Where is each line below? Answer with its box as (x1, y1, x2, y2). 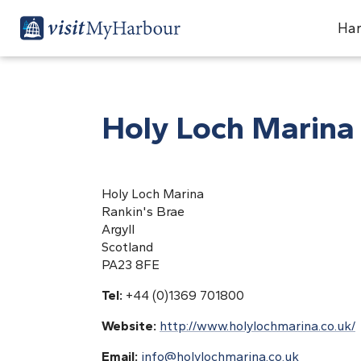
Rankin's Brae (102, 204, 185, 219)
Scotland (102, 239, 153, 255)
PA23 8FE (102, 257, 160, 272)
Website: (102, 318, 160, 334)
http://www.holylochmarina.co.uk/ (160, 318, 355, 334)
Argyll (102, 222, 135, 237)
